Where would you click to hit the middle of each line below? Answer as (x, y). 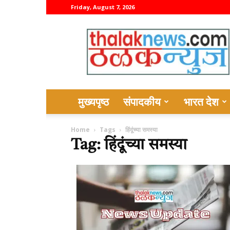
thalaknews (179, 34)
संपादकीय (142, 102)
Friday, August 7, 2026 (103, 7)
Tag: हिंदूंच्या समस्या (129, 145)
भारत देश (201, 102)
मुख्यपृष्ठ (93, 102)
